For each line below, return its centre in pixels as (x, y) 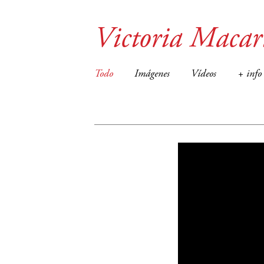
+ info (250, 74)
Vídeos (204, 74)
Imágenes (152, 74)
